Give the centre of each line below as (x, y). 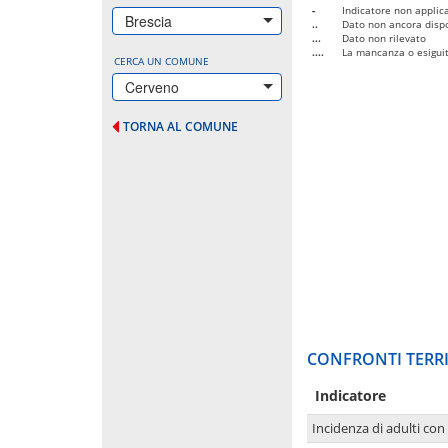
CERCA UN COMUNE (161, 60)
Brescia (148, 20)
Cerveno (152, 86)
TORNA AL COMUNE (180, 126)
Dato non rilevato (384, 37)
